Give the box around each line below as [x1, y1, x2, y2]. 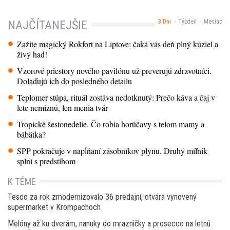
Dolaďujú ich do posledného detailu [17, 75, 132, 87]
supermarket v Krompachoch [8, 202, 101, 213]
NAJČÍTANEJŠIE [8, 18, 87, 33]
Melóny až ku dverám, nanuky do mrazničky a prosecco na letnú [8, 219, 210, 229]
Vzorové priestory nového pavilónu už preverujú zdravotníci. [17, 65, 212, 76]
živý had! [17, 49, 48, 60]
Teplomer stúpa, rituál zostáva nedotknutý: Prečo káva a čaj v [17, 92, 216, 103]
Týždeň [178, 17, 197, 25]
